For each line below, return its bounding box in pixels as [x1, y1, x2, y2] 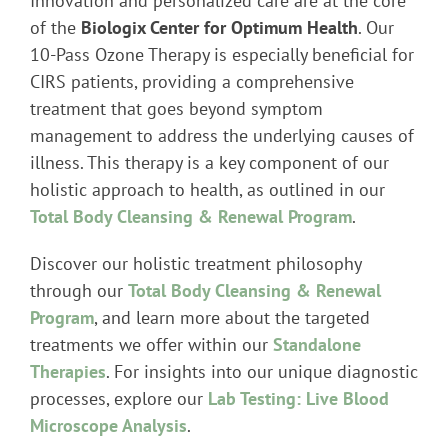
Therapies [29, 360, 106, 384]
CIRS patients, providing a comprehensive [29, 70, 354, 94]
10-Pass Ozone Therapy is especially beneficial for [29, 43, 414, 67]
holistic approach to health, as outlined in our [29, 178, 385, 202]
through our [29, 279, 128, 303]
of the [29, 16, 81, 40]
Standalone [272, 333, 361, 357]
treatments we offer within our [29, 333, 273, 357]
